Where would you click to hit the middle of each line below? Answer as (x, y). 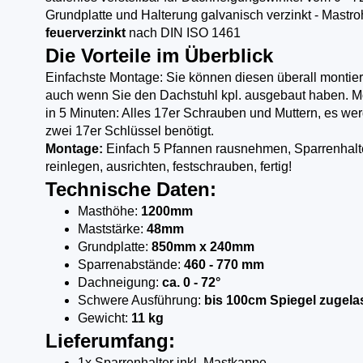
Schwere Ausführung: (139, 300)
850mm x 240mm (203, 247)
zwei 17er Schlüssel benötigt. (129, 131)
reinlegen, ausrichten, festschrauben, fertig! (168, 167)
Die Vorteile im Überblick (159, 56)
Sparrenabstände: (130, 265)
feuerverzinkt (85, 33)
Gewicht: (104, 318)
